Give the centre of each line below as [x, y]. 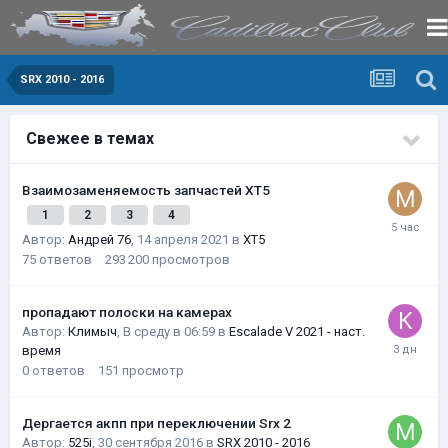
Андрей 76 [99, 239]
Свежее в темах [90, 138]
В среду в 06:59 [169, 331]
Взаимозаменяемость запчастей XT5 [146, 190]
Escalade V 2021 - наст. [297, 331]
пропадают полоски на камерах [127, 312]
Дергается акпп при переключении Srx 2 [156, 423]
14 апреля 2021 [183, 239]
